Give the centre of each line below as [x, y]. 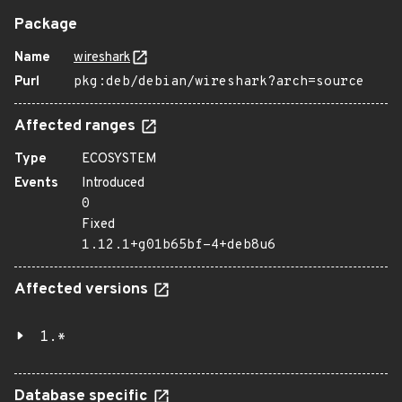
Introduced [113, 184]
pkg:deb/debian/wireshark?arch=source [219, 82]
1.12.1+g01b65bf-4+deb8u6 [179, 245]
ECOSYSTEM [119, 159]
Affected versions [83, 290]
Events [36, 184]
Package [46, 25]
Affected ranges [77, 127]
